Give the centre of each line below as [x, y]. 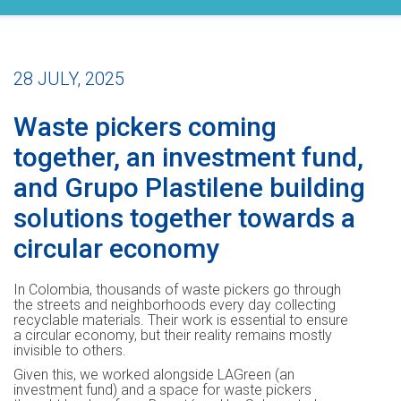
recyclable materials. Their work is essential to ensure [181, 320]
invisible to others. [70, 350]
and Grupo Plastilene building [189, 187]
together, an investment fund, [188, 157]
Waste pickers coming [145, 126]
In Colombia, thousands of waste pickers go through [177, 289]
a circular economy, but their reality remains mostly [173, 335]
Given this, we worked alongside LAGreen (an [154, 374]
